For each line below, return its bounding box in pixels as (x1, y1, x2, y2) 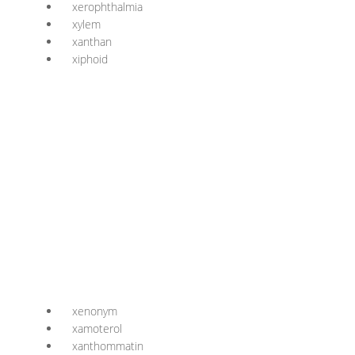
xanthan (72, 34, 112, 49)
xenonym (72, 303, 117, 319)
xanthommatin (72, 338, 143, 353)
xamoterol (72, 321, 122, 336)
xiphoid (72, 52, 108, 67)
